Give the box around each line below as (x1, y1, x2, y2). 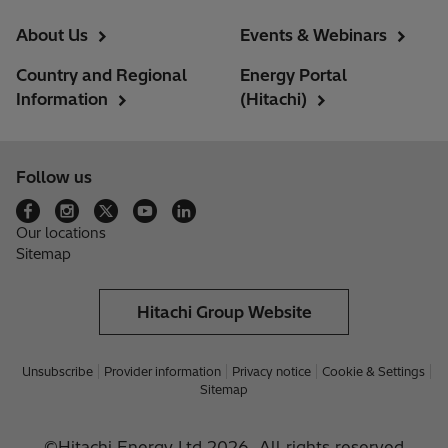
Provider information (104, 364, 221, 380)
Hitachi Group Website (136, 302, 312, 323)
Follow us (16, 167, 92, 188)
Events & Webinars (240, 25, 387, 46)
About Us (16, 25, 88, 46)
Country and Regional (16, 65, 187, 86)
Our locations (16, 224, 106, 243)
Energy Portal (240, 65, 347, 86)
